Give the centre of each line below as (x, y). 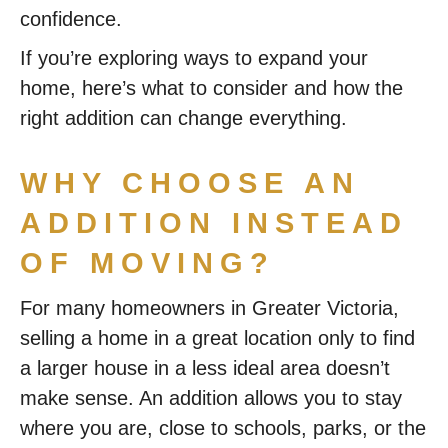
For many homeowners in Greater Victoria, (209, 308)
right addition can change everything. (183, 118)
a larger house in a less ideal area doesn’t (205, 368)
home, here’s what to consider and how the (211, 88)
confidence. (71, 19)
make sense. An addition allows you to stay (211, 398)
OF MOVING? (147, 263)
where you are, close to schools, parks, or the (223, 428)
